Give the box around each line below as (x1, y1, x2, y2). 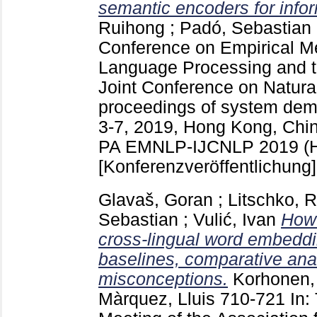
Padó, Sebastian (180, 18, 311, 38)
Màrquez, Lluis (98, 289, 215, 309)
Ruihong (98, 18, 165, 38)
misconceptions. (98, 270, 228, 289)
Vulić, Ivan (193, 210, 276, 230)
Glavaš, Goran (98, 190, 213, 210)
